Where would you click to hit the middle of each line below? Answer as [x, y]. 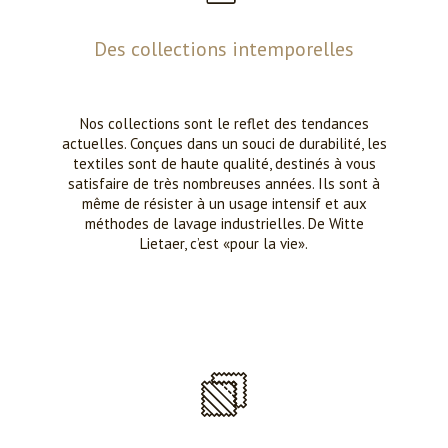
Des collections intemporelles [224, 49]
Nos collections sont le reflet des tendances [224, 123]
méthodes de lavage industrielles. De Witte [224, 223]
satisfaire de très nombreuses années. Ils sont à [224, 183]
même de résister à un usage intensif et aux [224, 203]
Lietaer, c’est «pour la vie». [224, 243]
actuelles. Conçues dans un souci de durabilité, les [224, 143]
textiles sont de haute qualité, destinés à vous [224, 163]
